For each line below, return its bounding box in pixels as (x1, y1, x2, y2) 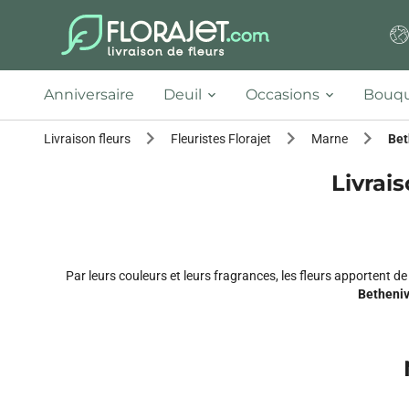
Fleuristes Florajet (171, 131, 271, 146)
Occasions (246, 86, 320, 103)
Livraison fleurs (44, 131, 131, 146)
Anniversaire (44, 86, 134, 103)
